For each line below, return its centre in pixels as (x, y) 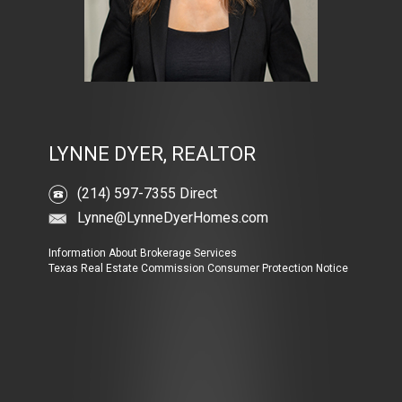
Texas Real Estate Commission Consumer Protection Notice (198, 268)
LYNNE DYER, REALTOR (152, 153)
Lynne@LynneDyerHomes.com (173, 217)
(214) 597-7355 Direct (147, 193)
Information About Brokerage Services (143, 253)
